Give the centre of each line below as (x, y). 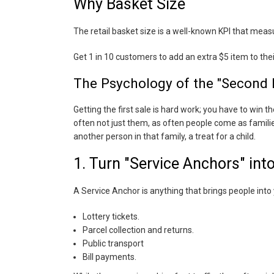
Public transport (113, 243)
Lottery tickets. (111, 217)
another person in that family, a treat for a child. (164, 136)
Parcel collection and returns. (138, 230)
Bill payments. (109, 257)
